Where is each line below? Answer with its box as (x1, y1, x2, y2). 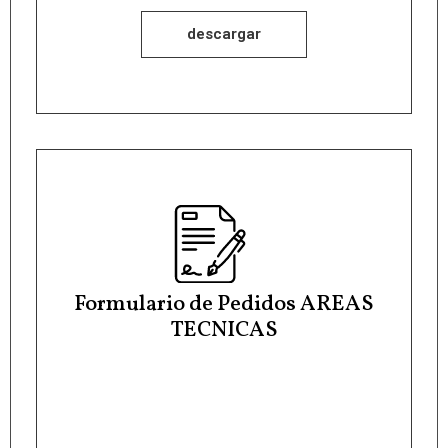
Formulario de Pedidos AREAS (74, 289, 374, 321)
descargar (187, 24, 261, 43)
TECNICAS (170, 315, 278, 347)
